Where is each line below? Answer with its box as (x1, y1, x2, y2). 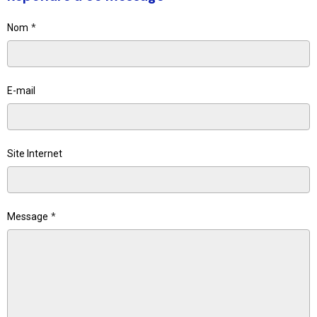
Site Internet (7, 148, 62, 159)
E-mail (7, 85, 35, 96)
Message (7, 211, 48, 222)
